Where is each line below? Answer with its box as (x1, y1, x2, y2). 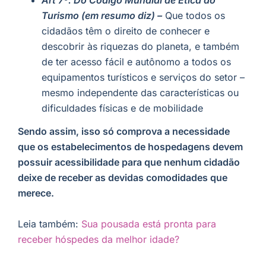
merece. (18, 187, 54, 199)
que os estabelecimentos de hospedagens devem (18, 141, 243, 153)
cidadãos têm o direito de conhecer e (42, 25, 210, 37)
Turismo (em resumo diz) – (42, 9, 162, 22)
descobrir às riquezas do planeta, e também (42, 40, 239, 53)
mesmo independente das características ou (42, 87, 239, 99)
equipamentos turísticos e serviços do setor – (42, 71, 245, 84)
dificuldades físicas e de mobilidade (42, 102, 203, 115)
